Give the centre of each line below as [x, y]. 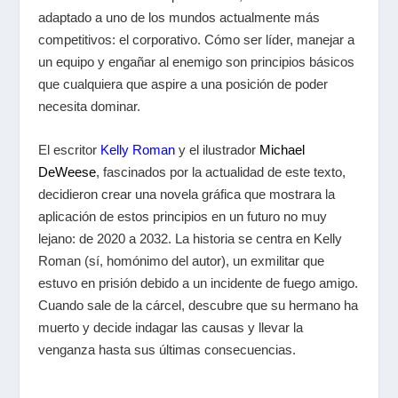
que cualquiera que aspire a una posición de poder [183, 84]
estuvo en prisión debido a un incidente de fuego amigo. [198, 283]
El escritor [69, 149]
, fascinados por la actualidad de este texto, [220, 171]
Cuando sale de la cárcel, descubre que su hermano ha [198, 305]
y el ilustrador [217, 149]
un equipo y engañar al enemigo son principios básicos [196, 61]
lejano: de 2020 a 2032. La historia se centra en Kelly [190, 238]
